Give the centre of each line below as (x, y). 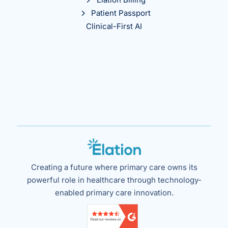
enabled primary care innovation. (114, 192)
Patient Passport (121, 13)
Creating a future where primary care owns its (114, 167)
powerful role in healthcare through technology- (114, 180)
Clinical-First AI (114, 26)
